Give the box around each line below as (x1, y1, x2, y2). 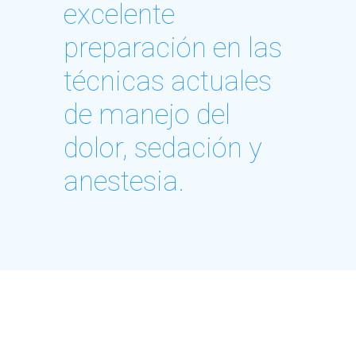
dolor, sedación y (64, 131, 262, 164)
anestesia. (64, 164, 184, 198)
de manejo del (64, 98, 230, 131)
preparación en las (64, 31, 282, 64)
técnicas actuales (64, 64, 272, 98)
